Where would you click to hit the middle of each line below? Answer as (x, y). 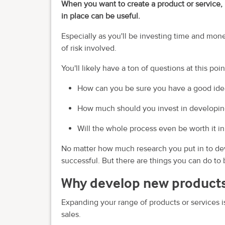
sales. (71, 214)
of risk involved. (89, 48)
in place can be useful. (101, 16)
